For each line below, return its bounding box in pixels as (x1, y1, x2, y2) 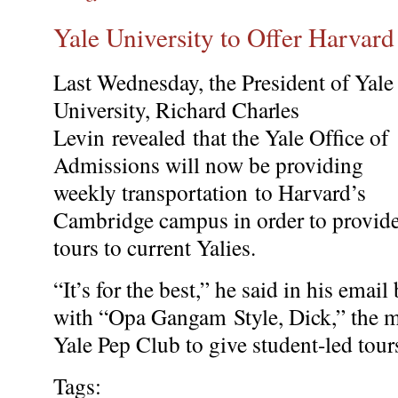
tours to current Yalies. (53, 231, 256, 262)
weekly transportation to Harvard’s (53, 176, 366, 207)
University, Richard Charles (53, 93, 299, 124)
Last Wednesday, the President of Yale (53, 66, 394, 97)
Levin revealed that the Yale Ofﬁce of (53, 121, 388, 152)
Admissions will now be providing (53, 148, 363, 179)
